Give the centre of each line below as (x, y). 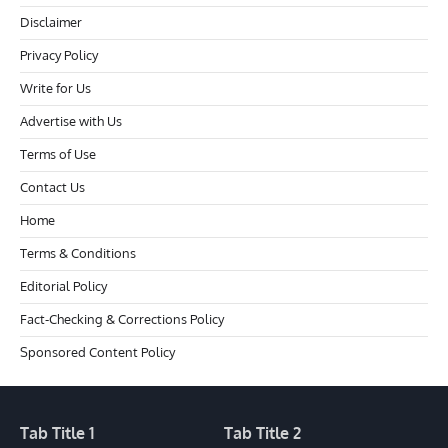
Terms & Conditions (78, 252)
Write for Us (55, 87)
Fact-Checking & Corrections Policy (122, 318)
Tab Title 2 (262, 432)
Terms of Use (58, 153)
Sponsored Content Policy (97, 351)
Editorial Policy (63, 285)
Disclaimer (51, 21)
